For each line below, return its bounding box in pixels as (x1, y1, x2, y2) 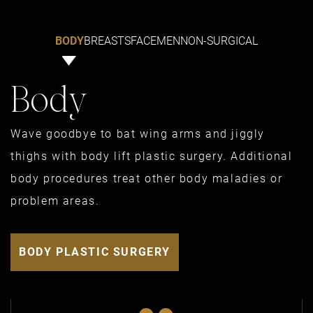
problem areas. (10, 194, 100, 208)
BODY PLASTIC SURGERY (19, 245, 170, 259)
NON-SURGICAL (180, 34, 258, 48)
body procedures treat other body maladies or (10, 172, 283, 186)
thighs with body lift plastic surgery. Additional (10, 150, 293, 163)
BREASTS (84, 34, 131, 48)
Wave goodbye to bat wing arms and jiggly (10, 127, 265, 141)
